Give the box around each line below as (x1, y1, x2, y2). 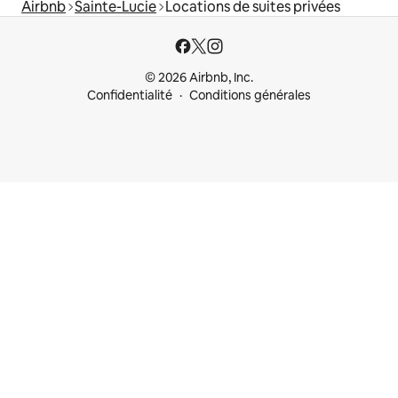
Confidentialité (87, 86, 172, 103)
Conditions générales (189, 86, 311, 103)
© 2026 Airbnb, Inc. (145, 68, 253, 85)
